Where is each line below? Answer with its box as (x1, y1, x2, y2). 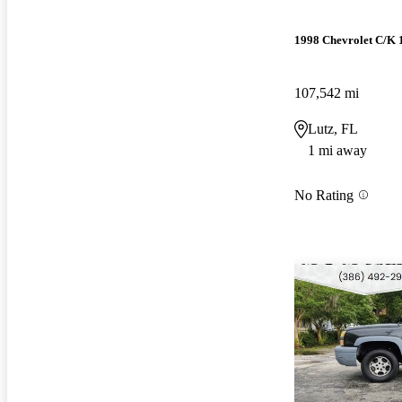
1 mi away (308, 142, 367, 158)
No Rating (294, 187, 354, 203)
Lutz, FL (308, 120, 358, 136)
